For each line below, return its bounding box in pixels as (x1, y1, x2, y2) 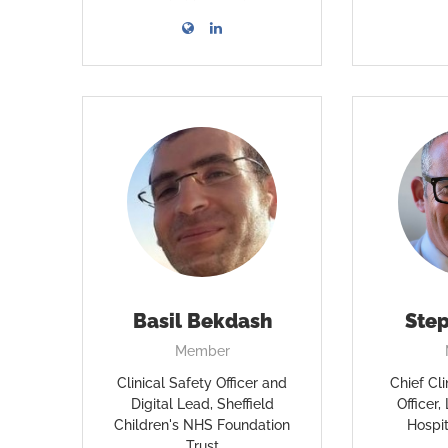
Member (174, 343, 230, 359)
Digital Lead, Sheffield (130, 396, 274, 412)
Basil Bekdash (132, 309, 272, 333)
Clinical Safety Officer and (117, 375, 288, 391)
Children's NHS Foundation (114, 417, 291, 433)
